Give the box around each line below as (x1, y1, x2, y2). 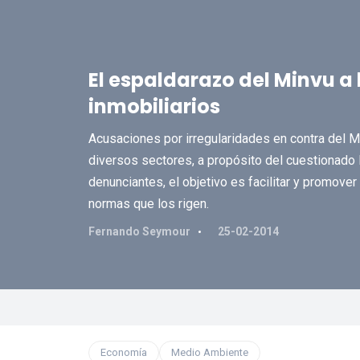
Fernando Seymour (88, 225, 190, 238)
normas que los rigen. (88, 196, 209, 211)
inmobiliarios (88, 93, 220, 120)
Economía (100, 346, 147, 358)
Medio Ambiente (170, 346, 248, 358)
